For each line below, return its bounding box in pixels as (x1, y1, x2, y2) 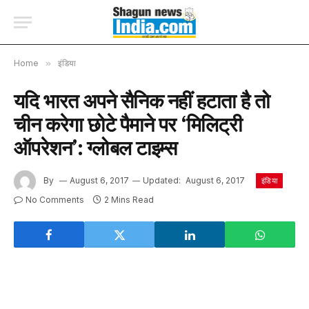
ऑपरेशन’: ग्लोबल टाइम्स (14, 134, 177, 161)
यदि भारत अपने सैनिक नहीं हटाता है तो (14, 88, 270, 114)
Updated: (143, 175, 181, 186)
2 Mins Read (104, 195, 154, 205)
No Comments (26, 195, 84, 205)
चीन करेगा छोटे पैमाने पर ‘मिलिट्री (14, 111, 243, 137)
